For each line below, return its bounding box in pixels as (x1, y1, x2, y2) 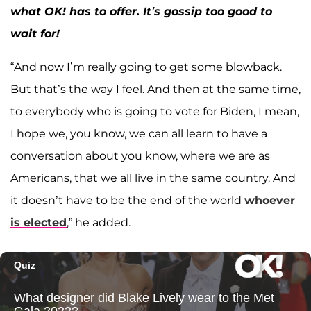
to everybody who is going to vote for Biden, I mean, (10, 104, 299, 118)
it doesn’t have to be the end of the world (10, 193, 244, 207)
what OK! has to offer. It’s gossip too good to (10, 4, 272, 18)
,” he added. (67, 215, 131, 229)
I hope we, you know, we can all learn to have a (10, 126, 267, 140)
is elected (10, 215, 67, 229)
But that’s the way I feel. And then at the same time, (10, 82, 301, 96)
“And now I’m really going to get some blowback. (10, 60, 282, 74)
